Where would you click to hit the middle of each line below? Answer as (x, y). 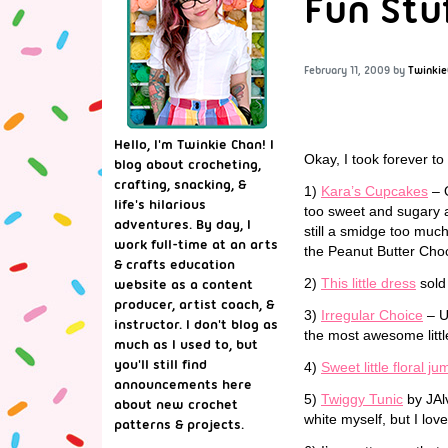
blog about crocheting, (187, 164)
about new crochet (176, 404)
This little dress (368, 282)
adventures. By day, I (182, 224)
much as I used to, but (186, 344)
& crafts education (174, 264)
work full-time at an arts (196, 244)
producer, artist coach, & (194, 304)
